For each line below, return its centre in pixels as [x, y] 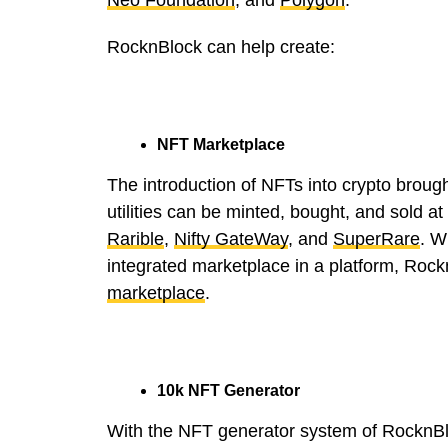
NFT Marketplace [221, 144]
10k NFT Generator [228, 390]
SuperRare [376, 238]
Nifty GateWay [231, 238]
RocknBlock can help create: [221, 46]
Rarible [135, 238]
